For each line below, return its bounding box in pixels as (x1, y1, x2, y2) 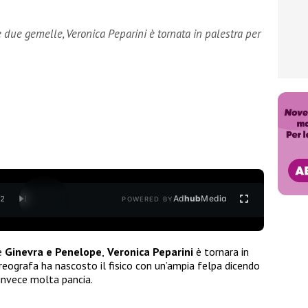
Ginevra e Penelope (2, 244, 102, 258)
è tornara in (193, 244, 249, 258)
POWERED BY (122, 195, 173, 203)
